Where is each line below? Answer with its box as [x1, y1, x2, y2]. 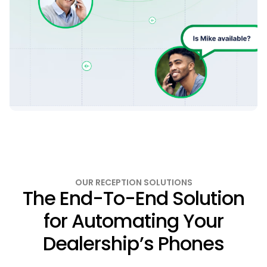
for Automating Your [43, 207, 224, 235]
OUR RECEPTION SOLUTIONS [74, 176, 193, 189]
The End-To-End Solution [22, 185, 245, 212]
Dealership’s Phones [43, 230, 224, 257]
